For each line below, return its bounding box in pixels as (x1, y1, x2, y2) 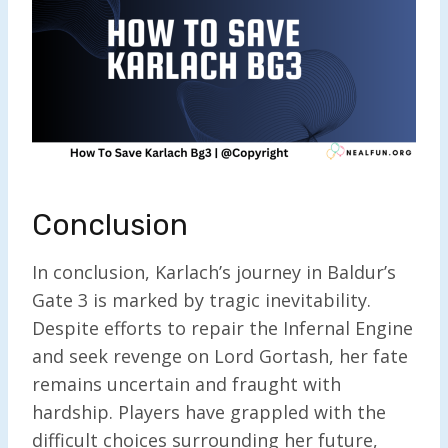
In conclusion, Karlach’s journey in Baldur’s (32, 259, 396, 284)
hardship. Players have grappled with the (32, 399, 386, 424)
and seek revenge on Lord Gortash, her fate (32, 343, 408, 368)
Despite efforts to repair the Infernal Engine (32, 315, 413, 340)
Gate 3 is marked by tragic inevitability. (32, 287, 371, 312)
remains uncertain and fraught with (32, 371, 341, 396)
